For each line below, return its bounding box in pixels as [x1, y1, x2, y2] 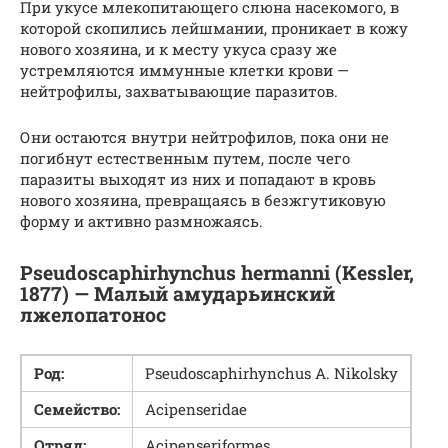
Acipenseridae [145, 399, 247, 420]
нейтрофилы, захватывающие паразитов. [20, 81, 338, 102]
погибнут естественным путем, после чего [20, 148, 350, 169]
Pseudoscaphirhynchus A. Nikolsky [145, 363, 398, 384]
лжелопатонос [20, 301, 166, 327]
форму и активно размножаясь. [20, 211, 263, 232]
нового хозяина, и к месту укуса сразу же [20, 39, 337, 60]
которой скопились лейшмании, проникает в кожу [20, 18, 408, 39]
